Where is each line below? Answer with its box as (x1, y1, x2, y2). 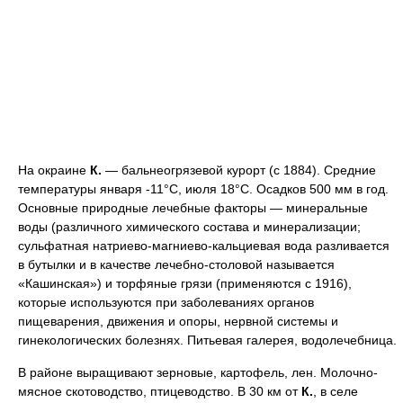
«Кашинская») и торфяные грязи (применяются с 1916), (18, 276, 352, 291)
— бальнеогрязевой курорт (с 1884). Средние (102, 163, 376, 177)
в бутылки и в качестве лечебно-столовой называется (18, 257, 335, 272)
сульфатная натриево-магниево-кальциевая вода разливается (18, 238, 390, 253)
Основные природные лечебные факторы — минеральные (18, 201, 368, 215)
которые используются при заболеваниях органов (18, 295, 314, 309)
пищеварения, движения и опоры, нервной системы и (18, 314, 338, 328)
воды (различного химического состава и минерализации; (18, 219, 361, 234)
